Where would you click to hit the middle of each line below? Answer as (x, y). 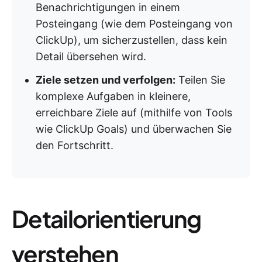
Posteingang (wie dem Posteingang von (134, 24)
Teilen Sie (200, 80)
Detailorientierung (106, 218)
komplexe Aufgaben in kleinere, (113, 96)
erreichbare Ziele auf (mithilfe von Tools (134, 113)
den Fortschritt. (75, 145)
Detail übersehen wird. (91, 56)
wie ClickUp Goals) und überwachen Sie (134, 129)
